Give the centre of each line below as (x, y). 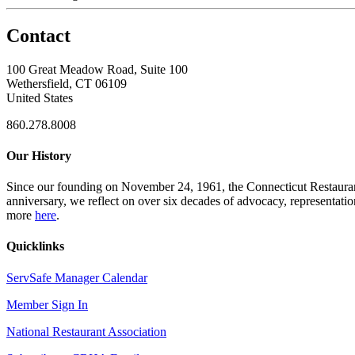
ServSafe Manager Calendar (77, 277)
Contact (38, 35)
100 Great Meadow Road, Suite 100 (97, 69)
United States (40, 97)
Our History (39, 155)
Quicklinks (35, 246)
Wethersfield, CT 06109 (67, 83)
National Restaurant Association (86, 331)
